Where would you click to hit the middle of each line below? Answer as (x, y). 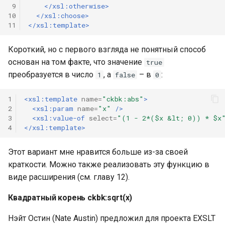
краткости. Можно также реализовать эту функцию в (109, 164)
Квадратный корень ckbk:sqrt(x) (70, 198)
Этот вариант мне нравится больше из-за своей (98, 152)
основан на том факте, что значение (76, 62)
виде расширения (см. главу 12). (69, 177)
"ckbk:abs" (123, 99)
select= (103, 118)
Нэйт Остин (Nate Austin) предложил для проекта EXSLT (112, 218)
